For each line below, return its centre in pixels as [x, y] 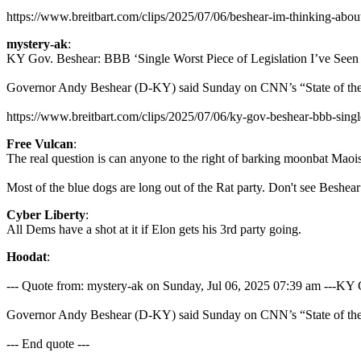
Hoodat [27, 257]
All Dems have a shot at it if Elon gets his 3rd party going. [154, 229]
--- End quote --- [48, 344]
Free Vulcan [40, 144]
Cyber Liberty [46, 215]
